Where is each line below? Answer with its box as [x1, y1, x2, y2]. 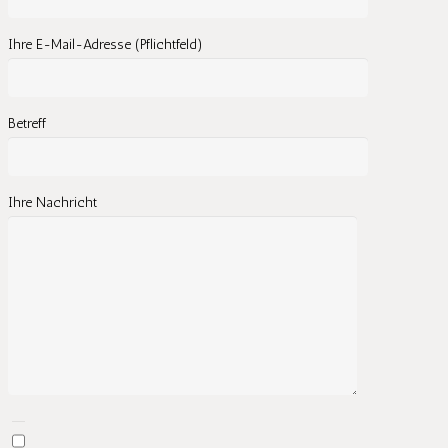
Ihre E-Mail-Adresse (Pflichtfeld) [8, 35, 203, 53]
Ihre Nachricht [8, 193, 97, 211]
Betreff [8, 114, 46, 132]
